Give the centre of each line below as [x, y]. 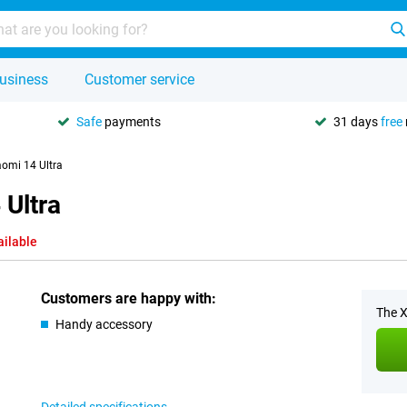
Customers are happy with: [129, 298]
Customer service [139, 79]
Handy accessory [104, 324]
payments [131, 121]
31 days [357, 121]
